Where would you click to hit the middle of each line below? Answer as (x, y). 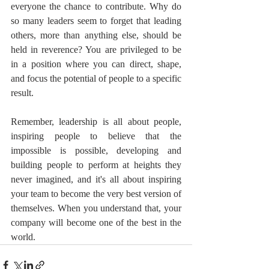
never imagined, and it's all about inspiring (96, 180)
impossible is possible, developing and (96, 151)
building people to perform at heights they (96, 165)
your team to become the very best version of (96, 194)
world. (23, 237)
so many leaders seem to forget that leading (96, 21)
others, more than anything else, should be (96, 35)
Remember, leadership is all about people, (96, 122)
